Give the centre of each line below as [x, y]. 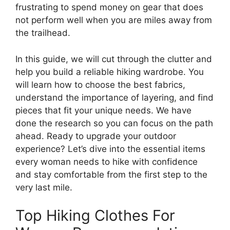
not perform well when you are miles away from [114, 20]
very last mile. [44, 187]
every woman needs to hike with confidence [107, 161]
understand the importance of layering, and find [114, 97]
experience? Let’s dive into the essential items [110, 149]
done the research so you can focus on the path [114, 123]
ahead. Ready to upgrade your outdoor [96, 136]
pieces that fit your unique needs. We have [103, 110]
